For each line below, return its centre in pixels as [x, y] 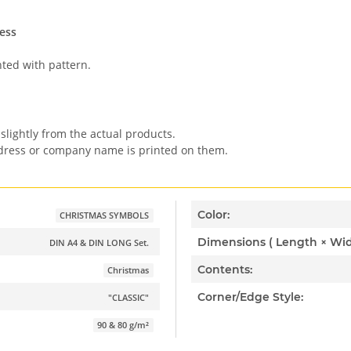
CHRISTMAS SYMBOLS [105, 215]
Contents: [225, 269]
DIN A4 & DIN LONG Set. [100, 243]
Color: [214, 214]
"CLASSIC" [129, 298]
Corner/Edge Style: [251, 297]
